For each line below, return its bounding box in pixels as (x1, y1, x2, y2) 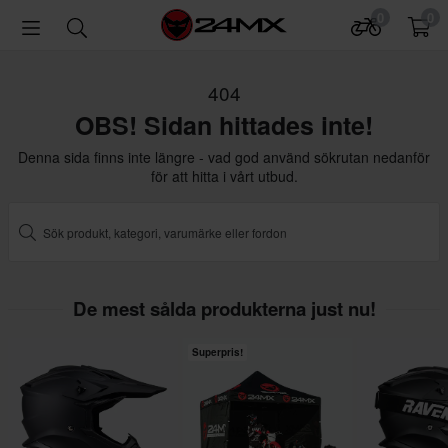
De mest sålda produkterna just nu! (72, 295, 376, 322)
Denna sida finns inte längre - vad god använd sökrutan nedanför (18, 147, 430, 167)
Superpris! (192, 345, 244, 359)
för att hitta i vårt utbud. (150, 166, 298, 186)
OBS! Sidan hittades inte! (75, 107, 373, 143)
